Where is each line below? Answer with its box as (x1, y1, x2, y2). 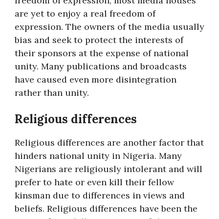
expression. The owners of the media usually (15, 21, 204, 32)
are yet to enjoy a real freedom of (15, 8, 155, 19)
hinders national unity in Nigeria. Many (15, 150, 182, 161)
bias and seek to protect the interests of (15, 34, 183, 45)
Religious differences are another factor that (15, 137, 204, 148)
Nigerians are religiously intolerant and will (15, 163, 202, 175)
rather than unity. (15, 87, 89, 98)
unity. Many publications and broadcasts (15, 61, 187, 72)
